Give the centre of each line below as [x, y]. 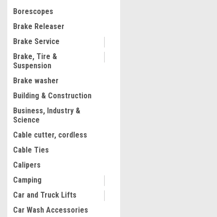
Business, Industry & [47, 111]
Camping [27, 180]
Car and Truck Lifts [45, 195]
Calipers [27, 165]
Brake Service [36, 41]
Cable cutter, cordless [50, 135]
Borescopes [33, 11]
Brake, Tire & [35, 56]
